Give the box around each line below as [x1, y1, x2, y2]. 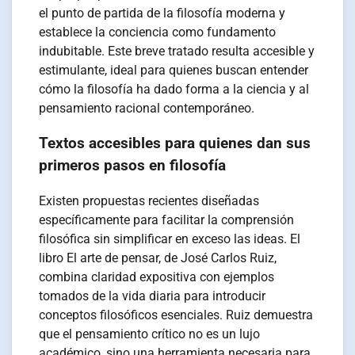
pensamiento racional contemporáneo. [39, 100, 255, 116]
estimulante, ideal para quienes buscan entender [39, 62, 309, 78]
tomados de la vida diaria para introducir [39, 288, 266, 304]
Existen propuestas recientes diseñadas [39, 193, 260, 209]
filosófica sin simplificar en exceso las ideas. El [39, 231, 301, 247]
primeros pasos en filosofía [39, 157, 227, 175]
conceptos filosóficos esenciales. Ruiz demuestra [39, 307, 314, 323]
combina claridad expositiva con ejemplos [39, 269, 275, 285]
